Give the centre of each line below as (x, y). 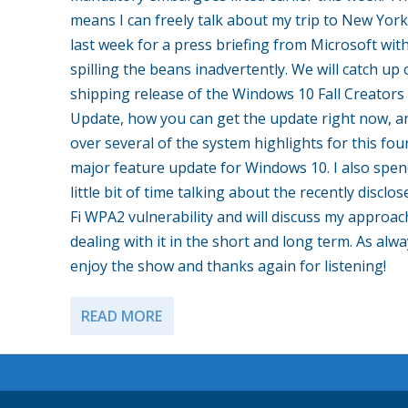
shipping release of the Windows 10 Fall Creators (237, 93)
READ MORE (121, 316)
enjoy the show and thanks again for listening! (228, 265)
